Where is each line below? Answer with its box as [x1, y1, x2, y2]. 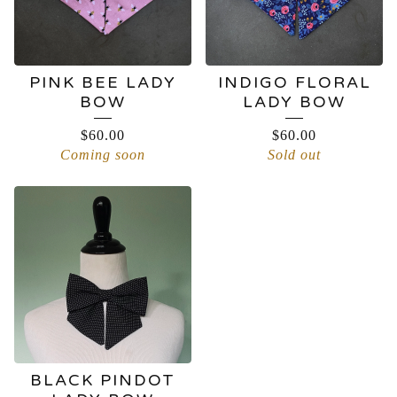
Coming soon [60, 147, 145, 162]
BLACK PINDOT [30, 370, 175, 390]
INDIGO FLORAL [217, 73, 371, 92]
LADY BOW [243, 92, 346, 112]
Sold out [268, 147, 321, 162]
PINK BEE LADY [29, 73, 176, 92]
